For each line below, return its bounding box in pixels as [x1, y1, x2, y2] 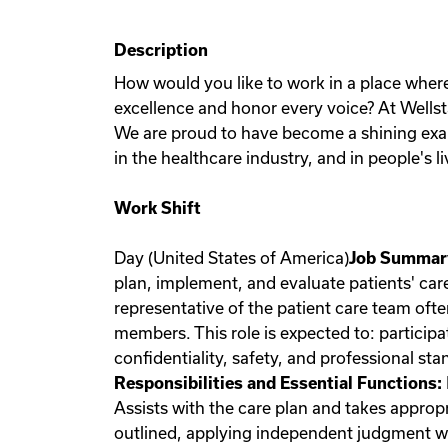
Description [114, 41, 208, 59]
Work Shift [114, 199, 201, 217]
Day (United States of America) [114, 249, 349, 267]
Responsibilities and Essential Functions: [114, 374, 442, 392]
